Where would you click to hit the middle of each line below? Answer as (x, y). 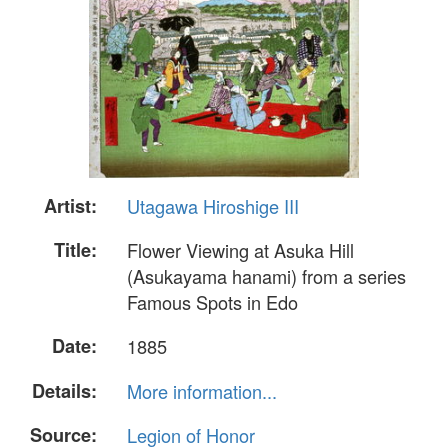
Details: (64, 390)
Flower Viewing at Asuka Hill (240, 250)
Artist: (70, 206)
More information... (202, 390)
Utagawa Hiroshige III (213, 206)
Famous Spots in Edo (212, 302)
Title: (75, 250)
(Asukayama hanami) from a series (266, 276)
